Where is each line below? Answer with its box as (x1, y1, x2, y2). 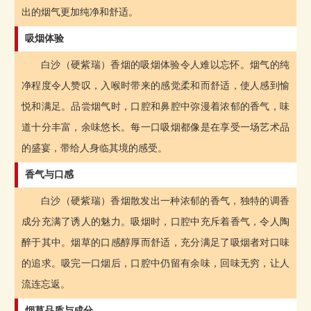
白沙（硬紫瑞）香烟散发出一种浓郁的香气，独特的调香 (40, 195, 290, 206)
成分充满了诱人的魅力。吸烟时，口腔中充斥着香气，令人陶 (21, 216, 290, 227)
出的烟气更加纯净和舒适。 (21, 6, 138, 17)
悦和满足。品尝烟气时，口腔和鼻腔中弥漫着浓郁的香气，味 (21, 101, 290, 112)
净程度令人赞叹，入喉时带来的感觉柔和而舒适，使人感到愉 (21, 80, 290, 91)
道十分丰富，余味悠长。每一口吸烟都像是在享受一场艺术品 (21, 121, 290, 133)
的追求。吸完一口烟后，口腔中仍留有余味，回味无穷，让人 (21, 258, 290, 269)
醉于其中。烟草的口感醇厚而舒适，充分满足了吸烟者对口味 (21, 237, 290, 248)
